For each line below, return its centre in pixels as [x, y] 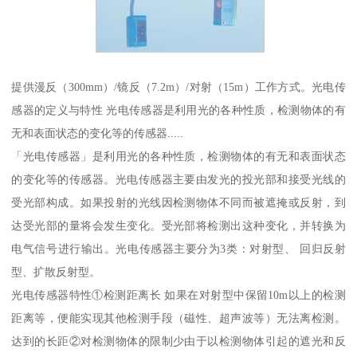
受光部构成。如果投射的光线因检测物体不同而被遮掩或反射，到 [178, 202]
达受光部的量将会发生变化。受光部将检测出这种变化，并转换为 [178, 225]
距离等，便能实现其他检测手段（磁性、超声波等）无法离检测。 [178, 318]
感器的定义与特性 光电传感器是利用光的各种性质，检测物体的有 [178, 110]
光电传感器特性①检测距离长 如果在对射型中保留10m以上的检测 [178, 294]
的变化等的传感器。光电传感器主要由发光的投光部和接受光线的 [178, 179]
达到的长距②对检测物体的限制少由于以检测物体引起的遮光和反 [178, 341]
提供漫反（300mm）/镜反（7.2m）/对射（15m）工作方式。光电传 [178, 86]
